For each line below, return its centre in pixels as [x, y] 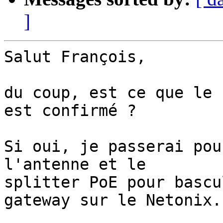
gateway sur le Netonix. [113, 200]
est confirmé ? [70, 111]
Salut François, [75, 57]
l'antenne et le [80, 165]
